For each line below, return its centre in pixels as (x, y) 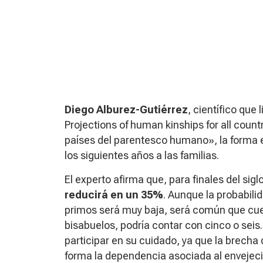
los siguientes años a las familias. (142, 155)
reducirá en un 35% (114, 194)
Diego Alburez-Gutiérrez (126, 109)
